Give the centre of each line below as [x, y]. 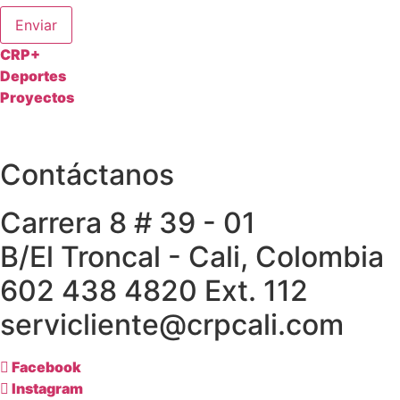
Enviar [36, 25]
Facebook [46, 367]
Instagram [47, 389]
